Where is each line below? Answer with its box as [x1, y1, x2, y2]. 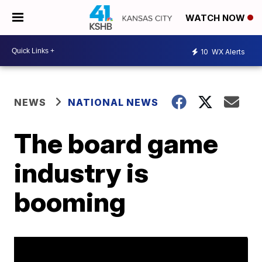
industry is [14, 156, 149, 189]
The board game [14, 127, 219, 160]
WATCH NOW [185, 12, 247, 24]
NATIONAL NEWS [68, 96, 159, 108]
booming [14, 185, 126, 218]
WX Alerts [210, 47, 245, 56]
